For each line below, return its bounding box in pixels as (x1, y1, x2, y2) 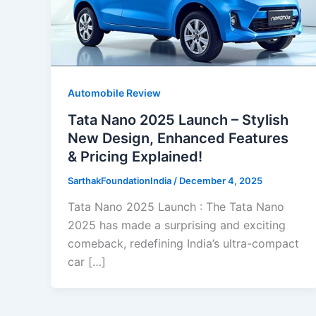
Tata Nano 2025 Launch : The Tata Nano (68, 200, 284, 214)
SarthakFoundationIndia (68, 174, 174, 186)
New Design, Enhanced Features (68, 129, 288, 147)
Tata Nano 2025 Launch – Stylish (68, 111, 288, 128)
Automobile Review (68, 86, 161, 99)
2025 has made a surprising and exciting (68, 218, 286, 233)
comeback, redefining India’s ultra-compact (68, 236, 299, 251)
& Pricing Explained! (68, 147, 202, 165)
